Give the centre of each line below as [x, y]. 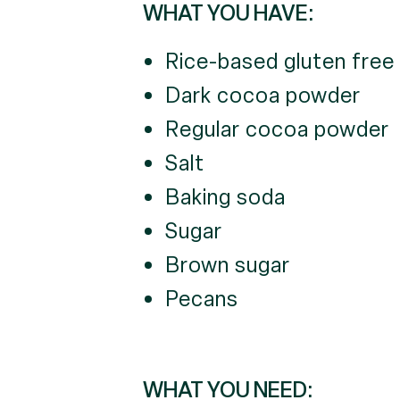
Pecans [201, 299]
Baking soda [225, 197]
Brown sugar [227, 265]
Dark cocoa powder [262, 95]
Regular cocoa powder [277, 129]
